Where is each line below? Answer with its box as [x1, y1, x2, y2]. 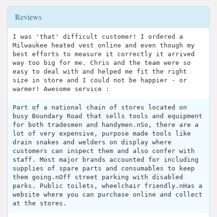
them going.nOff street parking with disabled [13, 173, 183, 181]
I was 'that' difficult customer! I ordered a [13, 33, 183, 41]
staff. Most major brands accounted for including [13, 156, 199, 164]
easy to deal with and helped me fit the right [13, 68, 187, 76]
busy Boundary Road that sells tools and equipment [13, 112, 202, 120]
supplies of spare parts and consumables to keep [13, 165, 195, 172]
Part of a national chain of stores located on [13, 104, 187, 111]
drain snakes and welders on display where [13, 139, 171, 146]
